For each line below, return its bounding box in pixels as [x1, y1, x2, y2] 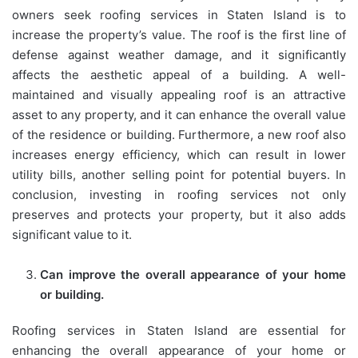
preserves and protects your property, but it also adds [12, 207, 346, 223]
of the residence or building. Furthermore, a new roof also [12, 127, 346, 143]
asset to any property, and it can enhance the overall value [12, 107, 346, 123]
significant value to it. [12, 227, 132, 243]
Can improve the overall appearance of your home [40, 267, 346, 283]
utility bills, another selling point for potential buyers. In [12, 167, 346, 183]
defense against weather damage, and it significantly [12, 47, 346, 63]
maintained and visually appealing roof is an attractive [12, 87, 346, 103]
